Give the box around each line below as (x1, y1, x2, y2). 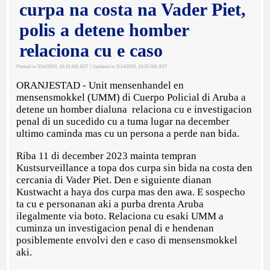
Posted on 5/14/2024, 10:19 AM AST (16, 63, 89, 69)
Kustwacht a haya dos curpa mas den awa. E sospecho (16, 186, 246, 198)
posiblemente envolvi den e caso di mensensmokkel (16, 234, 238, 246)
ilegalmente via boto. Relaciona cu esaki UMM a (16, 210, 224, 222)
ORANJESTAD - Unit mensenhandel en (16, 79, 184, 91)
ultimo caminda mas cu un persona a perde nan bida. (16, 127, 242, 139)
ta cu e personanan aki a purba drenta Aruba (16, 198, 204, 210)
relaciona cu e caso (19, 40, 163, 60)
